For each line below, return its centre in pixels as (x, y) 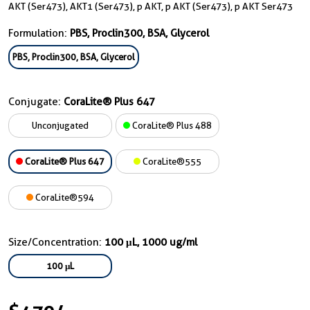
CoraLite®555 (171, 161)
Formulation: (39, 33)
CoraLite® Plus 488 (171, 125)
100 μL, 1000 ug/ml (151, 242)
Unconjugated (60, 125)
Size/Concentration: (56, 242)
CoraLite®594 (64, 197)
